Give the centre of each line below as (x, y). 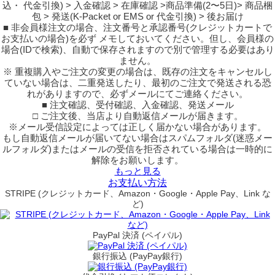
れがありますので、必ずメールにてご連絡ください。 (137, 94)
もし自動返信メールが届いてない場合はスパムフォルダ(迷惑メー (137, 138)
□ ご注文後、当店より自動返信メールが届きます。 (137, 116)
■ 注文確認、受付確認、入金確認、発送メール (137, 105)
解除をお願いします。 (137, 160)
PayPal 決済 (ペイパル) (137, 235)
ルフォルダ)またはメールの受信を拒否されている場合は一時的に (137, 149)
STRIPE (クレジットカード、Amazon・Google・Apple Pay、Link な (137, 193)
